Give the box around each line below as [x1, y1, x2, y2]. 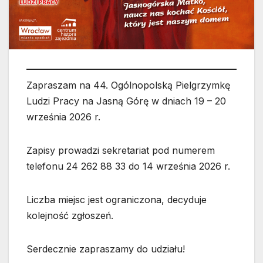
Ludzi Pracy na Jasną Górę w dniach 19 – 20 [26, 95, 226, 107]
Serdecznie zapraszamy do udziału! [26, 242, 185, 255]
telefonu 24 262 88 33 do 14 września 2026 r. [26, 160, 230, 172]
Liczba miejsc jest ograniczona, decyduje [26, 193, 207, 205]
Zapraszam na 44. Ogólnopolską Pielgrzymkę [26, 79, 230, 91]
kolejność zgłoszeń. [26, 209, 113, 221]
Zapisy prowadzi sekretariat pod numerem [26, 144, 215, 156]
